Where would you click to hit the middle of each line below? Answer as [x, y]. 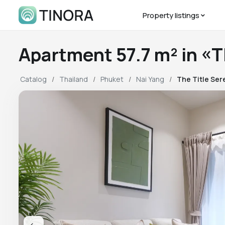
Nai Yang [150, 79]
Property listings [171, 16]
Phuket [112, 79]
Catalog [33, 79]
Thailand [74, 79]
